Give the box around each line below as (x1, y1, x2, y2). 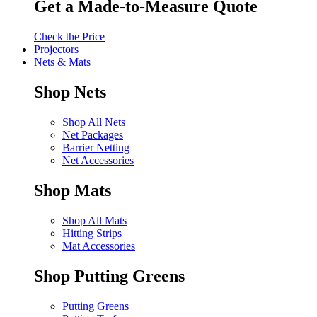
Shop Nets (34, 83, 106, 102)
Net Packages (62, 128, 123, 141)
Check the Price (34, 30, 105, 43)
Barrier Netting (62, 141, 129, 154)
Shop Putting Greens (34, 266, 185, 285)
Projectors (34, 43, 79, 56)
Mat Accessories (62, 239, 135, 252)
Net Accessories (62, 154, 134, 166)
